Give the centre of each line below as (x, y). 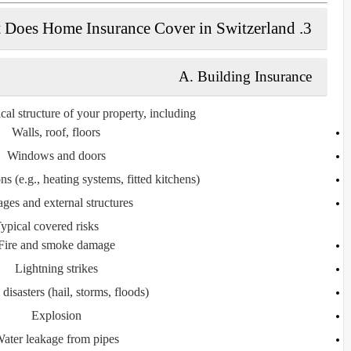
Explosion (56, 315)
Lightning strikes (56, 268)
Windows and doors (56, 155)
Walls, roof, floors (56, 132)
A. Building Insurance (245, 76)
